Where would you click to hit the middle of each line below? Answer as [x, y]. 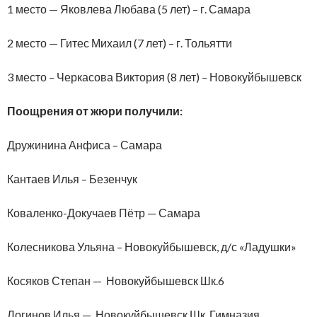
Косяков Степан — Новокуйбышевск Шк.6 [116, 280]
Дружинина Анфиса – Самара [85, 144]
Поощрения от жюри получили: [95, 110]
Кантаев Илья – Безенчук [72, 178]
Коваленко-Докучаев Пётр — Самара [104, 212]
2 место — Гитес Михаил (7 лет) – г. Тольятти [120, 42]
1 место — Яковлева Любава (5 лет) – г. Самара [129, 8]
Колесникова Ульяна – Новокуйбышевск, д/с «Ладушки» [152, 246]
